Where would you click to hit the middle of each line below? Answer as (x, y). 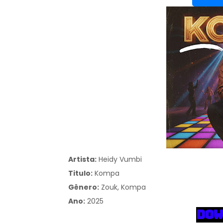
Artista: (82, 159)
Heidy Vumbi (120, 159)
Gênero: (84, 187)
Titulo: (80, 173)
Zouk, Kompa (123, 187)
